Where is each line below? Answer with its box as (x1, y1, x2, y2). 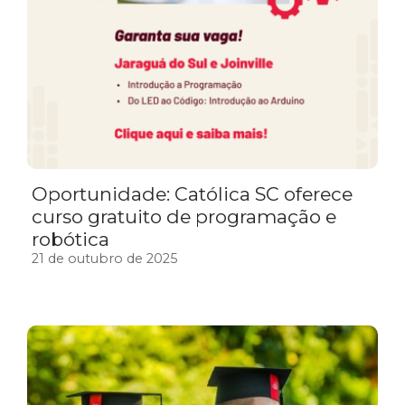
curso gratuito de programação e (32, 204, 336, 228)
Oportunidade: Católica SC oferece (32, 182, 353, 205)
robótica (32, 227, 114, 250)
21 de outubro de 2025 (32, 250, 177, 267)
